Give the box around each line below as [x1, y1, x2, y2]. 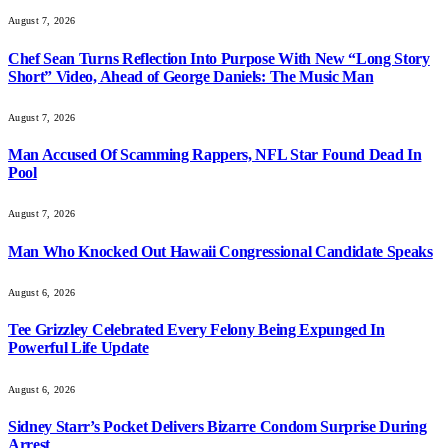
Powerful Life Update [8, 339, 149, 357]
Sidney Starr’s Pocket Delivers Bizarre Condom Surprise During [8, 417, 427, 435]
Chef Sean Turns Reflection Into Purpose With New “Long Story [8, 49, 430, 67]
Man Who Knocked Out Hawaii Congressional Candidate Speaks [8, 242, 433, 260]
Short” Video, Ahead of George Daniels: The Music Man [8, 67, 374, 85]
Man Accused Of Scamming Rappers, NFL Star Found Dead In [8, 146, 422, 164]
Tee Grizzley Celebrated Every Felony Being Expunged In [8, 321, 385, 339]
